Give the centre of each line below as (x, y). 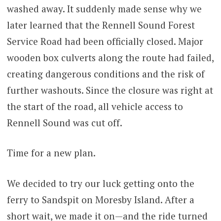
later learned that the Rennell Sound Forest (101, 25)
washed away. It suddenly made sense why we (104, 8)
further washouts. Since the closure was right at (110, 90)
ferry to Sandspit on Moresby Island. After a (100, 199)
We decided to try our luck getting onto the (100, 183)
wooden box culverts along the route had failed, (110, 57)
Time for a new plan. (51, 153)
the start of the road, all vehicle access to (95, 106)
